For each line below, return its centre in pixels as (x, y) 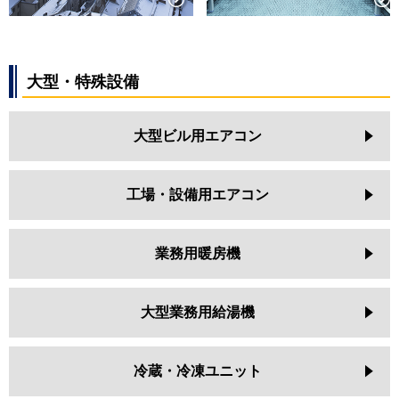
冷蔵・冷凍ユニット (198, 370)
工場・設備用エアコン (198, 194)
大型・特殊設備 (83, 81)
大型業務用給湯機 (198, 312)
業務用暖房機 (198, 253)
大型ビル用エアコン (198, 135)
